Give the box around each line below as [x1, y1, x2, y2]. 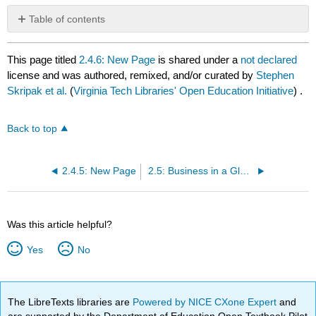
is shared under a [155, 53, 241, 66]
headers [16, 37, 53, 49]
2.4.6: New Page [79, 53, 156, 66]
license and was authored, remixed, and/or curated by [7, 68, 257, 81]
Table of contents [29, 13, 106, 25]
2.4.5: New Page [61, 166, 136, 177]
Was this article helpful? [7, 219, 113, 231]
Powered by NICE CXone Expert [133, 296, 280, 308]
